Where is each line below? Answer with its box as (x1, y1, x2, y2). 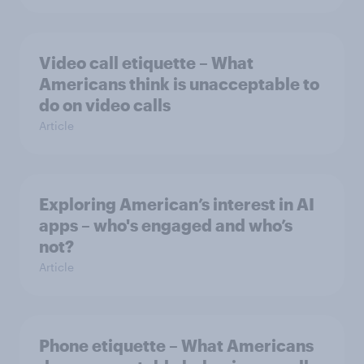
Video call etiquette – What (39, 53, 253, 73)
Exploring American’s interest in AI (39, 194, 314, 214)
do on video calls (39, 95, 171, 115)
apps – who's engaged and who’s (39, 215, 292, 236)
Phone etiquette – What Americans (39, 336, 314, 356)
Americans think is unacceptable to (39, 74, 319, 94)
